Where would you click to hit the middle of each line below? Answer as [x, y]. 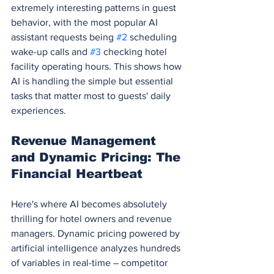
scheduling [153, 37]
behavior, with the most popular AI [86, 22]
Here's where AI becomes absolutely [90, 204]
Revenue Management [86, 140]
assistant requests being [64, 37]
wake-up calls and [50, 51]
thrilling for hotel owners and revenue [93, 218]
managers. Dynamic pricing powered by [97, 233]
